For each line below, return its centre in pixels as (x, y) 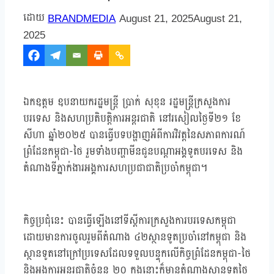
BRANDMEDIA (82, 19)
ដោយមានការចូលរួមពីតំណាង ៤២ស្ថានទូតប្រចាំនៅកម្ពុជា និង (135, 237)
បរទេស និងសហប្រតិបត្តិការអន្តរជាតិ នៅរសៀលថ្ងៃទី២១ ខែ (132, 119)
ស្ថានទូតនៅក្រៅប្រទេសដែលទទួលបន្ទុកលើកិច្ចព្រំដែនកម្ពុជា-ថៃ (137, 254)
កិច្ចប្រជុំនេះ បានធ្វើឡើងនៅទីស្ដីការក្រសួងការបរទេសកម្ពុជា (130, 221)
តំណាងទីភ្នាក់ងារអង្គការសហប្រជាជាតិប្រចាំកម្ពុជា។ (115, 168)
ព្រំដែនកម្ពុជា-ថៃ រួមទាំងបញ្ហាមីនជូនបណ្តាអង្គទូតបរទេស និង (133, 152)
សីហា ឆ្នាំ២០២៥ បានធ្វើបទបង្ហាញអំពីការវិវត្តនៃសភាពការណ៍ (134, 135)
